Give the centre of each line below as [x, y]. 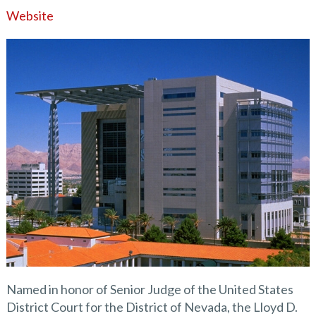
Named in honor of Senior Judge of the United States [150, 289]
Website [30, 16]
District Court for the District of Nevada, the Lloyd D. [152, 306]
